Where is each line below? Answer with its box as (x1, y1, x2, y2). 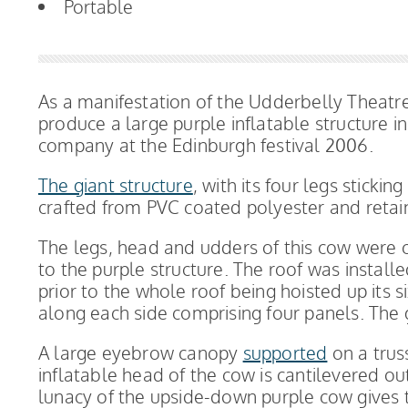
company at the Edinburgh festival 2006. (38, 133, 373, 158)
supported (242, 341, 328, 365)
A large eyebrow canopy (38, 341, 243, 365)
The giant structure (38, 173, 193, 198)
